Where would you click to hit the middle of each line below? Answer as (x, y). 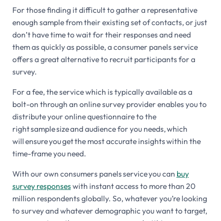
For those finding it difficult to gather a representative (105, 10)
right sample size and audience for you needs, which (100, 129)
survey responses (41, 186)
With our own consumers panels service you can (94, 173)
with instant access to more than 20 (133, 186)
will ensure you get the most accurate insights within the (106, 141)
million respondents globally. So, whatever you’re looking (110, 198)
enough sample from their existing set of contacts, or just (110, 22)
